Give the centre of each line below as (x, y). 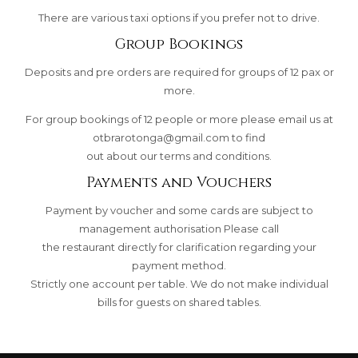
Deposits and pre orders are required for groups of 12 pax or (179, 72)
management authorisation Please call (179, 228)
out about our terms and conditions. (179, 155)
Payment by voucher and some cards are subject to (179, 210)
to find (247, 137)
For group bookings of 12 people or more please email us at (179, 119)
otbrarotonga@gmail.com (161, 137)
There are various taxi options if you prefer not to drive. (179, 17)
